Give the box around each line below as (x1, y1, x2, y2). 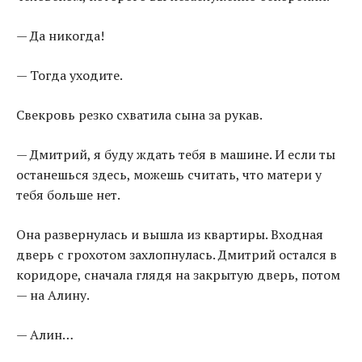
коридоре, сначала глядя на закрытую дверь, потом (16, 266, 340, 284)
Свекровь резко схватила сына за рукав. (16, 106, 263, 124)
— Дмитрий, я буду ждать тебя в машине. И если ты (16, 145, 335, 164)
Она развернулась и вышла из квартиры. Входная (16, 225, 323, 244)
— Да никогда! (16, 27, 104, 45)
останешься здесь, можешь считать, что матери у (16, 166, 322, 184)
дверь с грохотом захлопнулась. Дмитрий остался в (16, 246, 337, 264)
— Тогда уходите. (16, 66, 123, 85)
